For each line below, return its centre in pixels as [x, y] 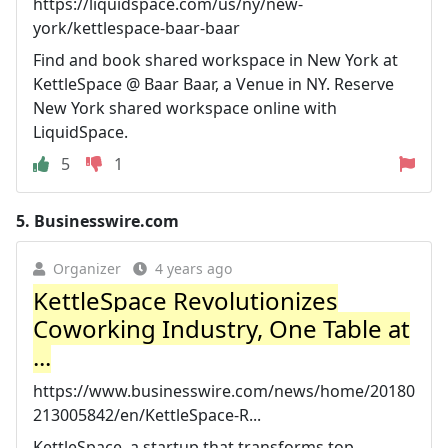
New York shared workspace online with [185, 108]
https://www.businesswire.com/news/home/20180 [224, 391]
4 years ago [193, 268]
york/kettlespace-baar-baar [136, 28]
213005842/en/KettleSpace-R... [147, 415]
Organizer [87, 268]
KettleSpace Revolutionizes [185, 300]
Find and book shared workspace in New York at [215, 60]
